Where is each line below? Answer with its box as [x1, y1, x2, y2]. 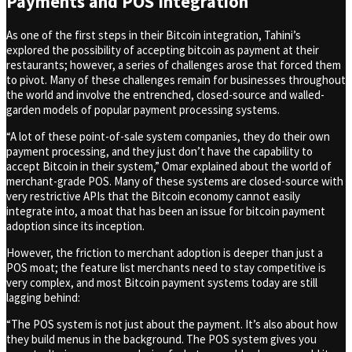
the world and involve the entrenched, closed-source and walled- [6, 86, 324, 102]
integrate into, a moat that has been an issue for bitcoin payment [6, 203, 325, 218]
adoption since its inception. [6, 218, 145, 233]
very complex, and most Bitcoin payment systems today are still [6, 274, 317, 290]
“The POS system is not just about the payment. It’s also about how [6, 316, 338, 332]
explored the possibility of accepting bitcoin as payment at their [6, 42, 319, 57]
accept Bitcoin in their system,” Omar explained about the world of [6, 158, 332, 174]
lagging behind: [6, 289, 80, 305]
